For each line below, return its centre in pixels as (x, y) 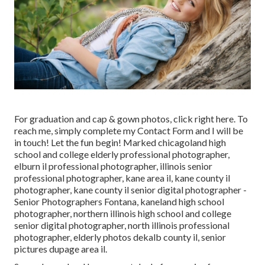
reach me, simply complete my (76, 131)
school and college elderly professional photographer (121, 154)
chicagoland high (192, 143)
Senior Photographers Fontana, (77, 202)
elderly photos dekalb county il (135, 237)
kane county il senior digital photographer (157, 190)
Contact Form (165, 131)
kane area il (148, 178)
